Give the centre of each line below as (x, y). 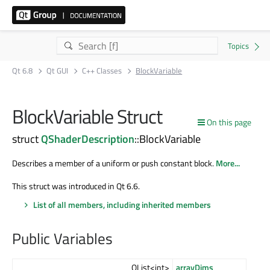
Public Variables (62, 239)
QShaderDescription (88, 138)
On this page (229, 122)
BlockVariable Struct (87, 116)
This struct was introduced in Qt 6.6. (76, 186)
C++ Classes (102, 71)
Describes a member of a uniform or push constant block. (114, 163)
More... (228, 163)
